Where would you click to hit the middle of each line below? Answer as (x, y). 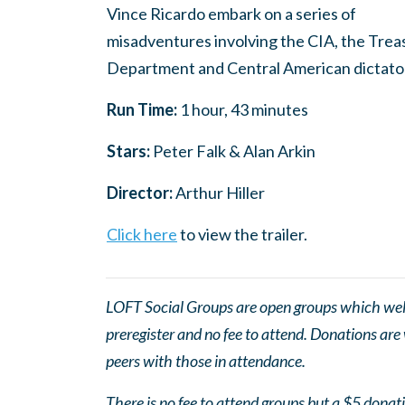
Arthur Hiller (220, 193)
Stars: (128, 151)
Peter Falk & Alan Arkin (233, 151)
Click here (142, 234)
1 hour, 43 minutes (244, 109)
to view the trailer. (242, 234)
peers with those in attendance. (206, 361)
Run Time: (143, 109)
